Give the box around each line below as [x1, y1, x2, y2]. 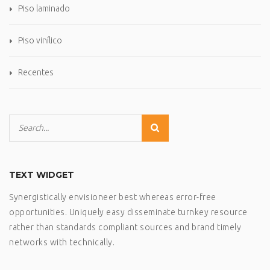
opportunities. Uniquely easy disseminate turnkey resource [9, 207, 248, 218]
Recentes [18, 67, 54, 78]
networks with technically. [9, 237, 115, 248]
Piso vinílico [18, 36, 62, 46]
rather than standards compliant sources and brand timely [9, 222, 241, 233]
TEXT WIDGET [9, 169, 74, 181]
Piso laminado [18, 4, 70, 14]
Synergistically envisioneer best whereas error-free [9, 192, 216, 202]
